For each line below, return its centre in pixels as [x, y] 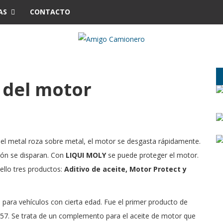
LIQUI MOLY [86, 155]
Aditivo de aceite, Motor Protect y [125, 169]
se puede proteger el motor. [152, 155]
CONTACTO [50, 12]
